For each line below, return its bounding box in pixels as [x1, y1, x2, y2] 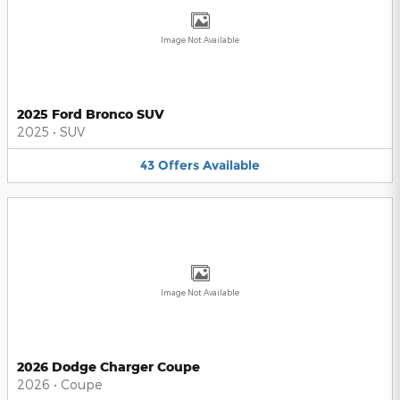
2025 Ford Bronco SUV [17, 106, 164, 122]
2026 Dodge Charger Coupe [17, 358, 200, 374]
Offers [158, 157, 199, 174]
